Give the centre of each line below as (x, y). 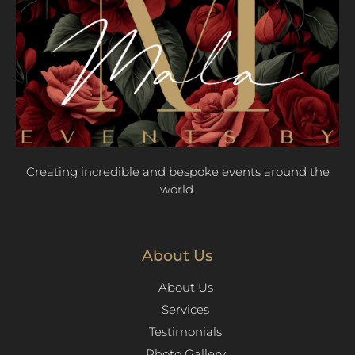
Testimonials (185, 331)
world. (177, 189)
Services (185, 309)
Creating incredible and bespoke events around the (177, 172)
